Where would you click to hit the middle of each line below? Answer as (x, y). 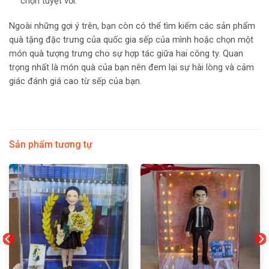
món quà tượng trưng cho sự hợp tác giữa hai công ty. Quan (126, 54)
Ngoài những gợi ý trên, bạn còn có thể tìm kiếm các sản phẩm (132, 26)
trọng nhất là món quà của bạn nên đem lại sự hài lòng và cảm (131, 68)
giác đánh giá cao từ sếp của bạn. (75, 82)
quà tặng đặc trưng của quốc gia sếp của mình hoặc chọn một (131, 40)
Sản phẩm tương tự (51, 144)
